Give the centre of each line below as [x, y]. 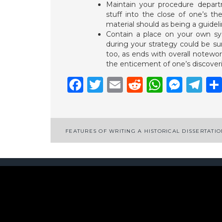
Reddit [169, 84]
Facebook [121, 84]
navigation [104, 149]
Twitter [132, 84]
